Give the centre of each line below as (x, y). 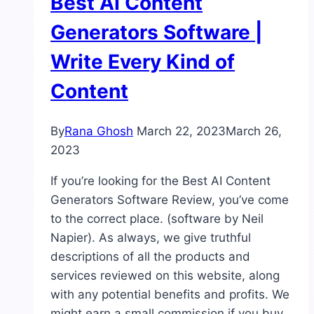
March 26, (254, 131)
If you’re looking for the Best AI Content (161, 181)
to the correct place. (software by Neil (157, 219)
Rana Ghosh (99, 131)
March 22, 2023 (181, 131)
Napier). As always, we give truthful (151, 238)
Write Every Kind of (143, 61)
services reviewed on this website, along (165, 276)
